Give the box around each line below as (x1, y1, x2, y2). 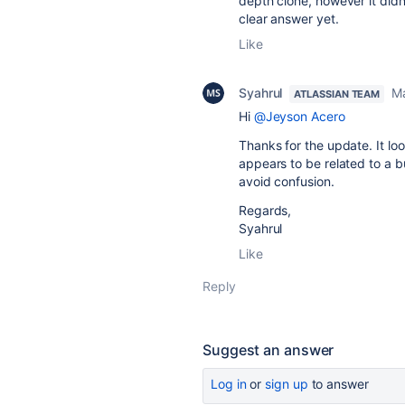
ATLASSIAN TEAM (294, 88, 381, 100)
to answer (307, 376, 369, 391)
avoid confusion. (239, 174, 334, 189)
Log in (211, 376, 247, 391)
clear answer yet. (239, 11, 339, 26)
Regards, (239, 202, 292, 218)
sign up (265, 376, 308, 391)
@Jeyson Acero (253, 108, 345, 124)
